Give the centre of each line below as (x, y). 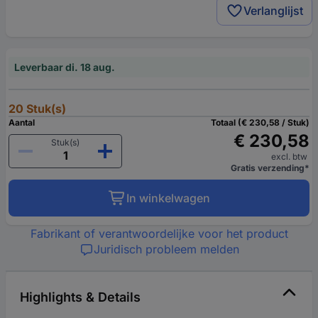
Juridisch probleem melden (166, 249)
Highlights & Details (80, 297)
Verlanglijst (273, 11)
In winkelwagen (168, 198)
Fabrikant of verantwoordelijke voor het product (159, 234)
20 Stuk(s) (37, 109)
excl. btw (290, 157)
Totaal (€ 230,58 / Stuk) (260, 122)
